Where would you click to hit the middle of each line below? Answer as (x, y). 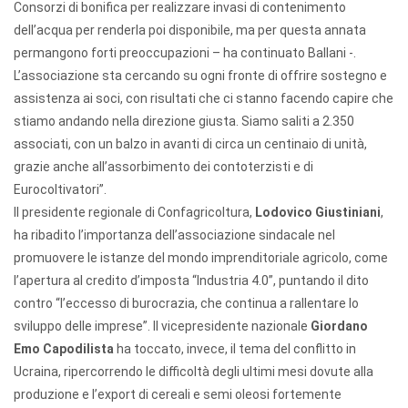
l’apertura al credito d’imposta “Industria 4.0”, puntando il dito (191, 280)
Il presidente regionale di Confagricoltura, (134, 212)
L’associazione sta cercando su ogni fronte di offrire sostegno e (200, 76)
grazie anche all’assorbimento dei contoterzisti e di (163, 167)
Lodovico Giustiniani (318, 212)
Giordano (339, 326)
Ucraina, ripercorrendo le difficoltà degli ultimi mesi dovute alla (194, 372)
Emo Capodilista (64, 349)
